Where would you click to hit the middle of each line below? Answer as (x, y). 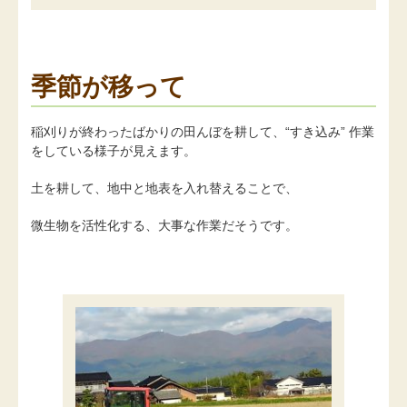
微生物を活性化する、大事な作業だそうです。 (164, 225)
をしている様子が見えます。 (114, 150)
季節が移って (109, 87)
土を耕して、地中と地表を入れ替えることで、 (164, 188)
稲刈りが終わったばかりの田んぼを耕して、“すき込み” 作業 (203, 131)
